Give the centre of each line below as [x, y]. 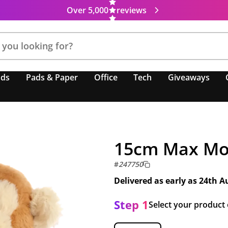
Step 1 [131, 205]
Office [106, 77]
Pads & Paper [52, 77]
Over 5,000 [87, 10]
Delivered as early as [156, 181]
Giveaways [189, 77]
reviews [131, 10]
